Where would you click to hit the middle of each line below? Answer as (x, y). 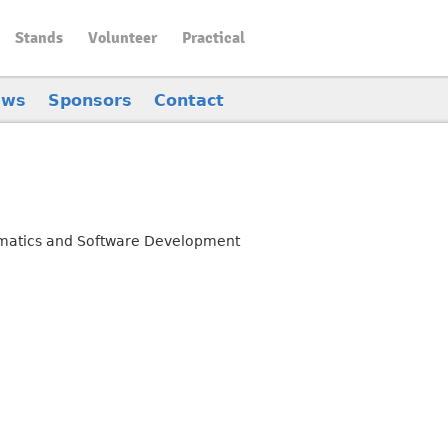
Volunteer (122, 38)
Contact (189, 100)
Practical (213, 38)
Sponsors (90, 100)
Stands (38, 38)
